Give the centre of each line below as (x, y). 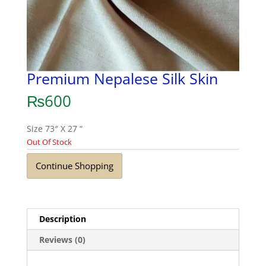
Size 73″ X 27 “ (54, 128)
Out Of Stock (49, 142)
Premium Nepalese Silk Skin (122, 78)
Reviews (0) (62, 240)
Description (62, 219)
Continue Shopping (74, 166)
